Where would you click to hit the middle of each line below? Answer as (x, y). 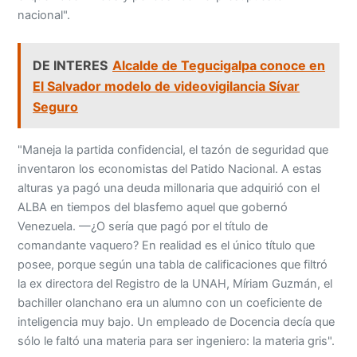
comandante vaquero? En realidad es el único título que (167, 245)
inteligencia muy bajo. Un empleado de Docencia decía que (177, 322)
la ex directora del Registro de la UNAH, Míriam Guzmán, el (175, 283)
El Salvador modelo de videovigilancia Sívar (167, 86)
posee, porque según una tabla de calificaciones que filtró (173, 264)
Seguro (56, 106)
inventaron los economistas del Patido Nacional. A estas (170, 169)
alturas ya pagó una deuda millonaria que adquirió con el (169, 188)
